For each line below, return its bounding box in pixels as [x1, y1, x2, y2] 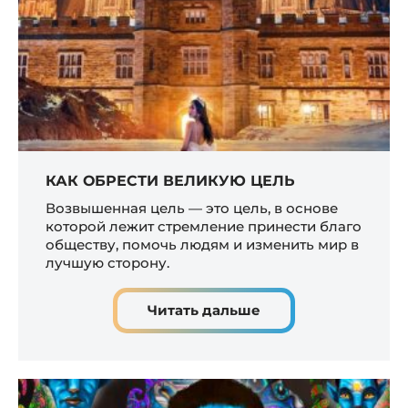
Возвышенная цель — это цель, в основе [46, 199, 338, 218]
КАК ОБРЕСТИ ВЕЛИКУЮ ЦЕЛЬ [46, 172, 295, 190]
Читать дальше [148, 301, 260, 320]
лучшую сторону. [46, 254, 169, 272]
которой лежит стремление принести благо [46, 218, 362, 236]
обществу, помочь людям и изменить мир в [46, 236, 359, 254]
